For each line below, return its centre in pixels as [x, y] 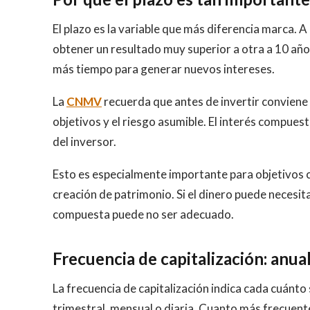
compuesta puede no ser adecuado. [143, 214]
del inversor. [84, 141]
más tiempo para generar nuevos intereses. [164, 69]
